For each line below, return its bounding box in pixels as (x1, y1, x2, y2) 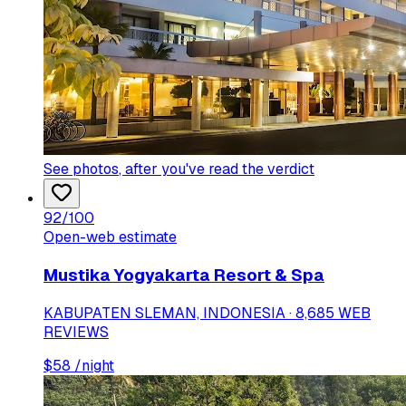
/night (71, 355, 114, 375)
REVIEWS (43, 322, 109, 342)
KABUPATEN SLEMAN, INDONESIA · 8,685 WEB (43, 303, 371, 323)
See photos (43, 159, 119, 179)
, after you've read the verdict (119, 159, 314, 179)
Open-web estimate (43, 227, 177, 247)
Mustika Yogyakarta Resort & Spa (43, 263, 324, 286)
